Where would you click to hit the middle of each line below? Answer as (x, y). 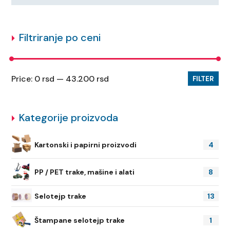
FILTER (203, 79)
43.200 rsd (88, 79)
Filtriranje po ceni (60, 38)
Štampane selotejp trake (80, 221)
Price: (23, 79)
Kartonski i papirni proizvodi (86, 145)
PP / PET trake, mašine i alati (85, 172)
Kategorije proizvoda (69, 118)
